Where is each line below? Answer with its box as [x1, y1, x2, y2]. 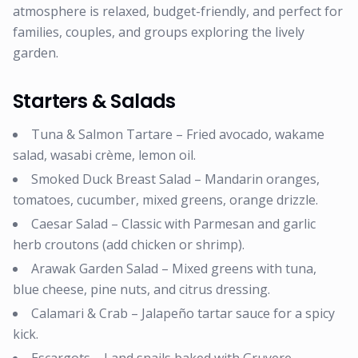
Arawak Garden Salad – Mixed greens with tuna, [31, 260, 316, 277]
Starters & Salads [13, 88, 176, 114]
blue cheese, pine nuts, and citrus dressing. [13, 280, 270, 298]
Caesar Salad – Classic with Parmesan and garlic [31, 215, 316, 233]
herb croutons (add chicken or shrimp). [13, 236, 245, 253]
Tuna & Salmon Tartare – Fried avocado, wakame [31, 125, 324, 143]
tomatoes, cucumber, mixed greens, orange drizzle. [13, 191, 318, 209]
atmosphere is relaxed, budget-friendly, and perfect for [13, 2, 343, 20]
